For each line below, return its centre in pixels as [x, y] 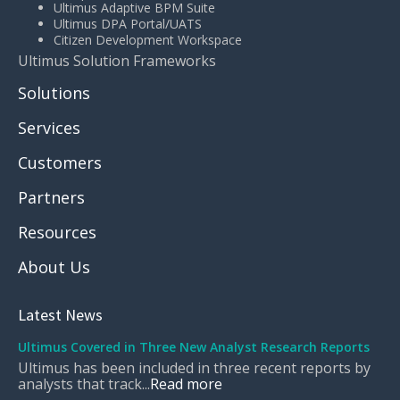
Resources [57, 233]
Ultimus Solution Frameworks [117, 61]
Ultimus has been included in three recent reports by [194, 368]
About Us [54, 267]
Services [49, 128]
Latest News [60, 315]
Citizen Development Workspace [148, 40]
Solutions [54, 93]
